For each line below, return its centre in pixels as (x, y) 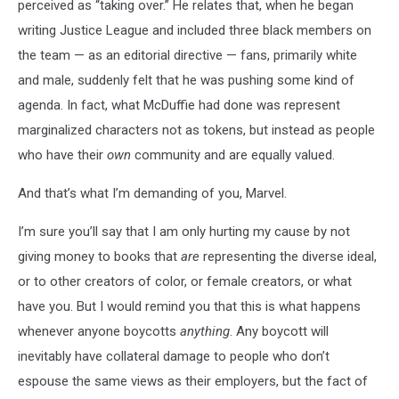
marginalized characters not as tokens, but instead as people (196, 130)
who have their (62, 155)
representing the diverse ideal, (288, 256)
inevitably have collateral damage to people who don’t (174, 356)
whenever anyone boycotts (99, 331)
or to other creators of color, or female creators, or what (185, 281)
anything (205, 331)
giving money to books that (99, 256)
